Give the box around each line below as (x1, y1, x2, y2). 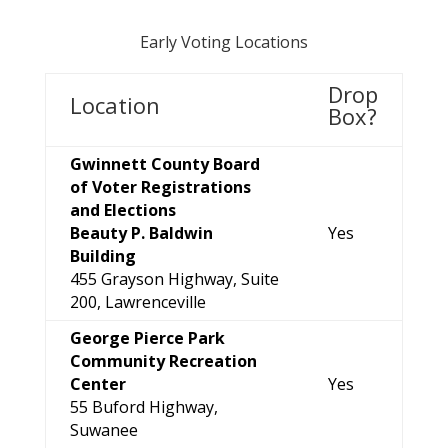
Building (69, 245, 136, 267)
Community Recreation (69, 350, 257, 372)
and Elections (69, 199, 176, 221)
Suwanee (69, 419, 138, 441)
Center (69, 373, 126, 395)
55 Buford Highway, (69, 396, 218, 418)
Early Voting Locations (139, 31, 308, 53)
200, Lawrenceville (69, 291, 206, 313)
